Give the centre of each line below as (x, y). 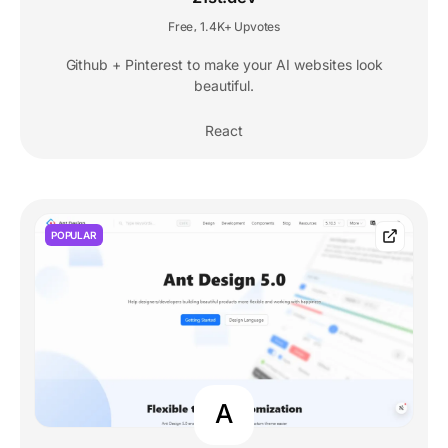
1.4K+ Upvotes (240, 27)
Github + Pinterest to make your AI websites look (224, 65)
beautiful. (224, 86)
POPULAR (74, 235)
